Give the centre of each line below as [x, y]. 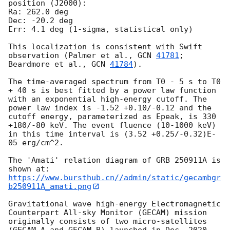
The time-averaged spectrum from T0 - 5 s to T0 [114, 81]
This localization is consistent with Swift [105, 46]
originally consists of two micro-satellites [108, 222]
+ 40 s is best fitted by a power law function [112, 90]
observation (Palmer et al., [73, 55]
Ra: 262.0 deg [38, 12]
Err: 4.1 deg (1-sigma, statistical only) [101, 29]
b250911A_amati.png [50, 186]
